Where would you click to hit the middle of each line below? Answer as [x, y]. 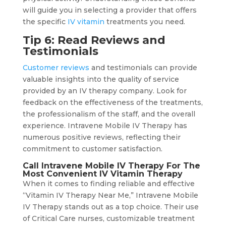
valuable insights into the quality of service [101, 79]
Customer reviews [57, 68]
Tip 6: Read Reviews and [94, 40]
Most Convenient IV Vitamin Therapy [102, 174]
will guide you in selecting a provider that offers [109, 10]
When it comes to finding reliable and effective [108, 184]
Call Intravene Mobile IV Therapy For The [111, 166]
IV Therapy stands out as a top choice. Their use [110, 207]
